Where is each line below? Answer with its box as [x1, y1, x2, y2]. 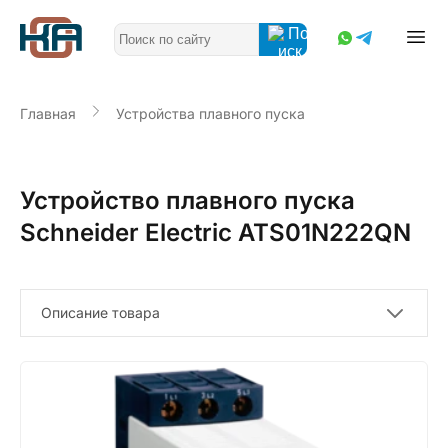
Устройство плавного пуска [20, 185, 355, 215]
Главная [20, 105, 76, 122]
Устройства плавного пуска [116, 105, 305, 122]
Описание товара [41, 303, 160, 321]
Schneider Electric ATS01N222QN [20, 217, 411, 247]
